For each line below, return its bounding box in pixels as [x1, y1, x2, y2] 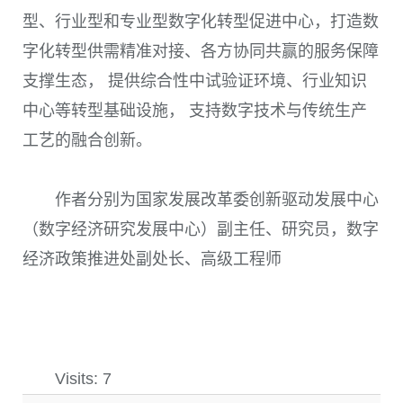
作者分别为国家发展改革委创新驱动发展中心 [55, 191, 379, 210]
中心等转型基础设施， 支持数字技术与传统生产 [22, 101, 367, 120]
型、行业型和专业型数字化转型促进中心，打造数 [22, 12, 379, 31]
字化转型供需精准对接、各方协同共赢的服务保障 [22, 41, 379, 60]
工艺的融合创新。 [22, 130, 152, 149]
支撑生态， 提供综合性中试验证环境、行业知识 [22, 71, 367, 90]
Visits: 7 [55, 370, 112, 389]
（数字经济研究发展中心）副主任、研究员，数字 [22, 220, 379, 239]
